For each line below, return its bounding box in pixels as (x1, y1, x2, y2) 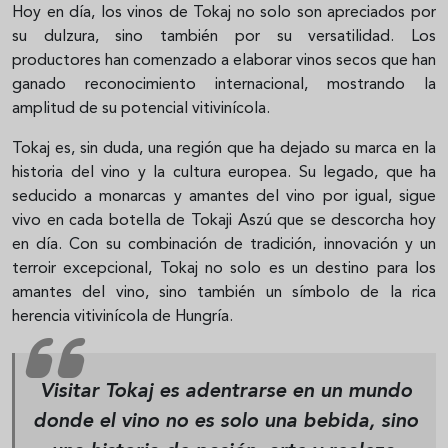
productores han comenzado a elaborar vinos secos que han (12, 52, 436, 69)
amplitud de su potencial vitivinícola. (12, 100, 270, 117)
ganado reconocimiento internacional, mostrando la (12, 76, 436, 93)
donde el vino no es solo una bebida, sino (33, 411, 418, 432)
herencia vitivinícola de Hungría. (12, 308, 237, 325)
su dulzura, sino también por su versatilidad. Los (12, 28, 436, 45)
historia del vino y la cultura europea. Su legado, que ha (12, 164, 436, 181)
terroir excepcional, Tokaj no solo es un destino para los (12, 260, 436, 277)
